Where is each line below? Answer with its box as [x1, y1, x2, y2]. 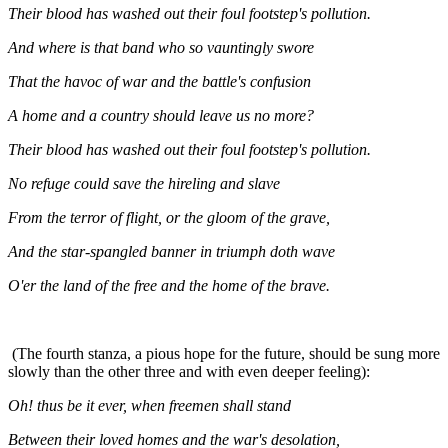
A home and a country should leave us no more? [8, 106, 314, 124]
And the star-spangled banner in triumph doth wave [8, 242, 335, 260]
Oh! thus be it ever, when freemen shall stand [8, 396, 291, 414]
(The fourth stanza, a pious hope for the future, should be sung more [8, 344, 440, 362]
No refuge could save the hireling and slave [8, 174, 280, 192]
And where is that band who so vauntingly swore [8, 38, 314, 56]
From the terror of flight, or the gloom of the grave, [8, 208, 330, 226]
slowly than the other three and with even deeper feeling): [8, 362, 370, 380]
